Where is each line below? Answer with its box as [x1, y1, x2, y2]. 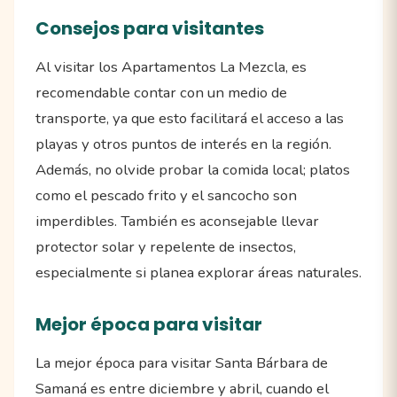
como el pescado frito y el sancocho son [35, 184, 297, 206]
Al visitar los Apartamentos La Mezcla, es [35, 56, 307, 77]
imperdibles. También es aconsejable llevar [35, 210, 319, 231]
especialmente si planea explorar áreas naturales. [35, 261, 362, 283]
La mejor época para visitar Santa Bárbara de [35, 352, 328, 373]
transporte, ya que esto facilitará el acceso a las [35, 107, 344, 128]
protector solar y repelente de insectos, [35, 236, 296, 257]
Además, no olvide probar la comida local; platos [35, 159, 350, 180]
